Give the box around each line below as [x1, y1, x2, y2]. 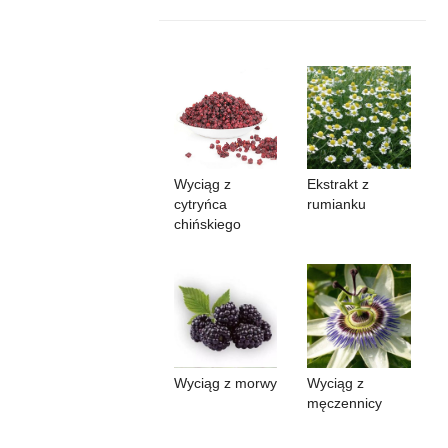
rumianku [307, 196, 367, 213]
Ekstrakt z [307, 176, 370, 193]
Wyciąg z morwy [173, 374, 277, 391]
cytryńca [173, 196, 227, 213]
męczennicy [307, 394, 383, 411]
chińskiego [173, 216, 241, 233]
